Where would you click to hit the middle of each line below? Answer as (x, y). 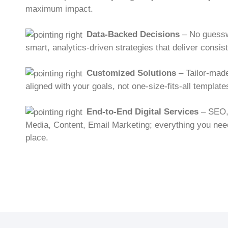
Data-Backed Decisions (133, 34)
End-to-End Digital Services (142, 111)
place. (37, 137)
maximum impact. (59, 9)
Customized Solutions (131, 73)
